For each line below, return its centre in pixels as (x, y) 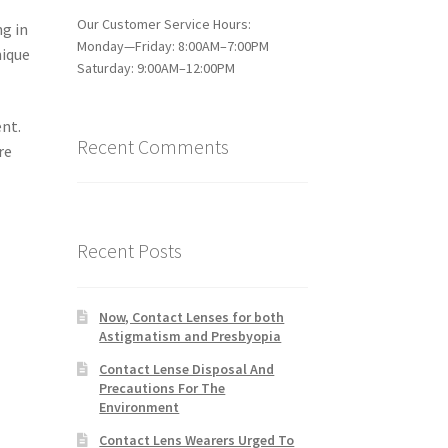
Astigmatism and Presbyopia (190, 335)
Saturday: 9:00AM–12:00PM (155, 67)
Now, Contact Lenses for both (192, 316)
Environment (139, 406)
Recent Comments (152, 146)
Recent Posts (129, 251)
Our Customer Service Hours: (163, 23)
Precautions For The (162, 387)
